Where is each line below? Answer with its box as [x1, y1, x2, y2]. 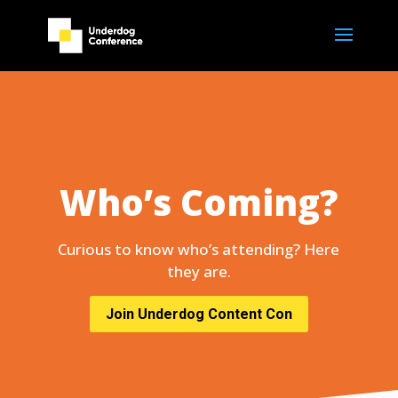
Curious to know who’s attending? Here [58, 239, 340, 259]
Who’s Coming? [60, 178, 338, 227]
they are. [166, 261, 231, 282]
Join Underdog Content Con [105, 305, 292, 322]
